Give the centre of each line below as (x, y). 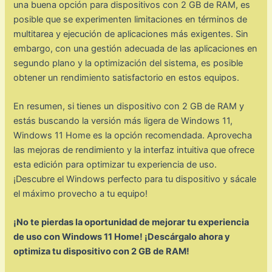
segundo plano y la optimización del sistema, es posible (128, 63)
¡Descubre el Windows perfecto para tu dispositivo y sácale (135, 179)
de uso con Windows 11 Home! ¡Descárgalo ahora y (122, 237)
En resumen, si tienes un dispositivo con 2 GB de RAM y (129, 107)
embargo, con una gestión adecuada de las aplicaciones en (136, 48)
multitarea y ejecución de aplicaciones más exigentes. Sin (131, 34)
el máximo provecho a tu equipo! (81, 194)
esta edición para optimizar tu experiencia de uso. (115, 165)
